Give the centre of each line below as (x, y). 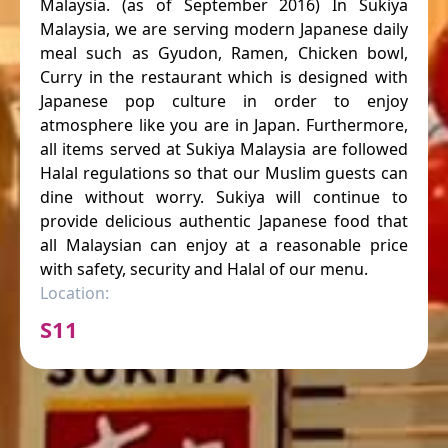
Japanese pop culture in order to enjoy (224, 101)
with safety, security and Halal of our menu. (204, 269)
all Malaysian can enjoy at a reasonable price (224, 245)
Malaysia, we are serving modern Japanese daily (224, 29)
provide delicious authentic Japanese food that (224, 221)
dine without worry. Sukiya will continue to (224, 197)
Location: (74, 293)
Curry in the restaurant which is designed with (224, 77)
